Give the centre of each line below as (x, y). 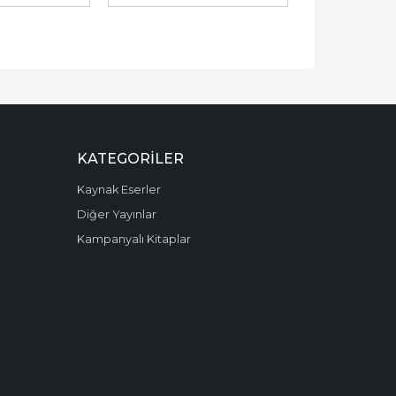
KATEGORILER (130, 158)
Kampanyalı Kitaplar (133, 239)
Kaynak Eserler (118, 189)
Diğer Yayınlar (116, 214)
